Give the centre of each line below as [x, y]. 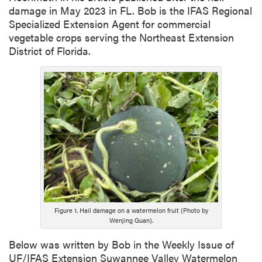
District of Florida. [50, 51]
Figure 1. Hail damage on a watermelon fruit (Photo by [131, 211]
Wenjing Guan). [131, 220]
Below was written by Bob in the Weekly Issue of [121, 244]
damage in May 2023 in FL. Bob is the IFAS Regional [130, 11]
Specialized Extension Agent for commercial [110, 24]
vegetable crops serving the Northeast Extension [121, 37]
